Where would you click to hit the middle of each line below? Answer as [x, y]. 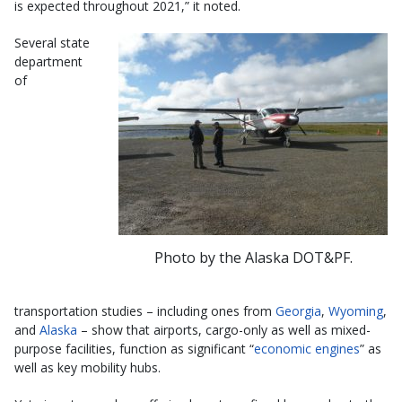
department [48, 61]
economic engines [307, 348]
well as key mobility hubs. [87, 367]
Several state [52, 43]
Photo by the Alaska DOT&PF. [253, 257]
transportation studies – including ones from [145, 310]
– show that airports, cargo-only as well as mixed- [224, 329]
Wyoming [356, 310]
